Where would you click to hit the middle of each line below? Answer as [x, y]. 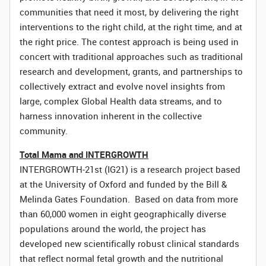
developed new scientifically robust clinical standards [129, 243]
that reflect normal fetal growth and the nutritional [121, 258]
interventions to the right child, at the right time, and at [131, 27]
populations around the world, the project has [113, 229]
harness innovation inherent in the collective [111, 116]
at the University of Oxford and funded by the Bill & [123, 184]
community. [44, 131]
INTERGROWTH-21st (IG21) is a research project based [130, 169]
